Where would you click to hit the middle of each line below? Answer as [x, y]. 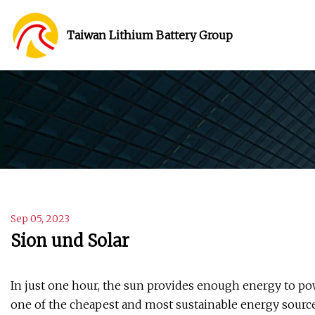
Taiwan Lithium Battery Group [150, 35]
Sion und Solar [70, 241]
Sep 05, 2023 [40, 219]
